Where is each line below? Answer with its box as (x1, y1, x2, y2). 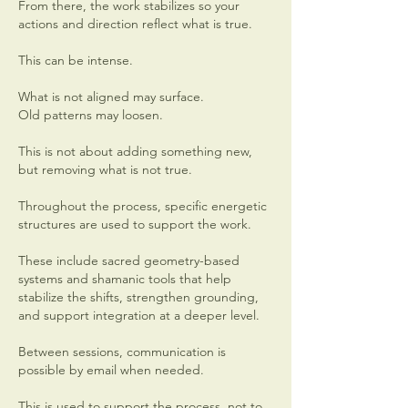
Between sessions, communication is (18, 343, 226, 360)
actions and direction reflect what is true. (18, 15, 252, 32)
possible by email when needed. (18, 362, 204, 378)
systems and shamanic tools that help (18, 270, 231, 287)
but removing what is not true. (18, 161, 192, 178)
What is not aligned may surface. (18, 88, 204, 105)
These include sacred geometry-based (18, 252, 240, 269)
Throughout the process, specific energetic (18, 198, 267, 214)
